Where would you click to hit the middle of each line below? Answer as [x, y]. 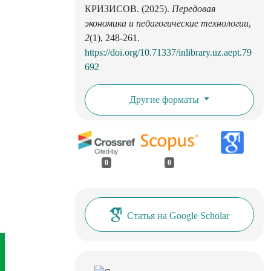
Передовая [194, 9]
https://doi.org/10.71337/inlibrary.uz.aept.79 [168, 53]
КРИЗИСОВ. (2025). [128, 9]
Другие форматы [165, 100]
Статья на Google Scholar [178, 216]
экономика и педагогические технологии [167, 24]
